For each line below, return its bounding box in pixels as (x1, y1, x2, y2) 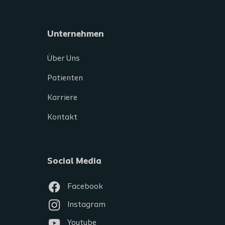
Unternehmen (47, 30, 104, 39)
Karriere (47, 94, 77, 102)
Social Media (47, 157, 101, 166)
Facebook (67, 183, 103, 191)
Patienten (47, 74, 83, 82)
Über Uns (47, 55, 80, 63)
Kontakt (47, 114, 77, 122)
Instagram (67, 201, 105, 209)
